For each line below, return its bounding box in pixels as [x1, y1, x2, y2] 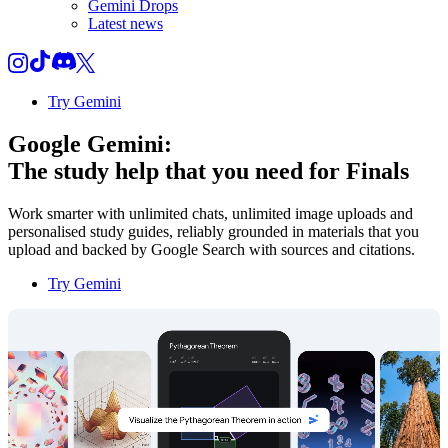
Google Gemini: [8, 130, 172, 157]
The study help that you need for [8, 157, 346, 184]
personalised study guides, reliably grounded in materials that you [8, 222, 419, 240]
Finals [346, 157, 409, 184]
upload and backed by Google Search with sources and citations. [8, 240, 415, 258]
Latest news [88, 15, 163, 32]
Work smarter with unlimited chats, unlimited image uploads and [8, 204, 413, 222]
